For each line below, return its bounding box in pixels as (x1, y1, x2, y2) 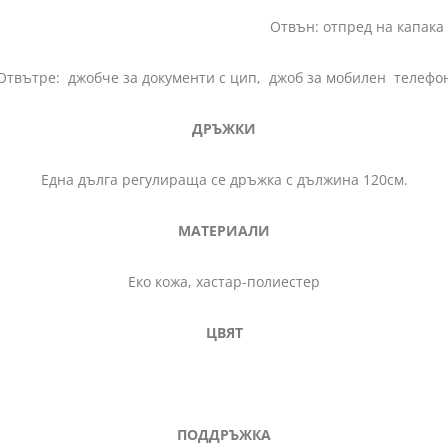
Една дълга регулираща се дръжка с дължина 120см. (40, 169, 408, 189)
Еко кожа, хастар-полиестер (128, 271, 320, 291)
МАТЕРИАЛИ (178, 220, 270, 240)
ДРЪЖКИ (192, 118, 256, 138)
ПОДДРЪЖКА (177, 424, 271, 444)
